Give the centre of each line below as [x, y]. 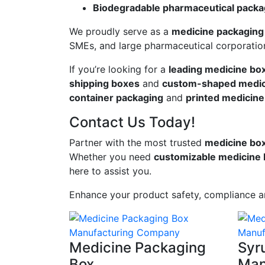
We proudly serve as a [120, 32]
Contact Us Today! [132, 122]
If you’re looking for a [119, 70]
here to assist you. [110, 171]
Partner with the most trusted [137, 143]
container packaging [116, 98]
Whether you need [112, 157]
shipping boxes [104, 84]
